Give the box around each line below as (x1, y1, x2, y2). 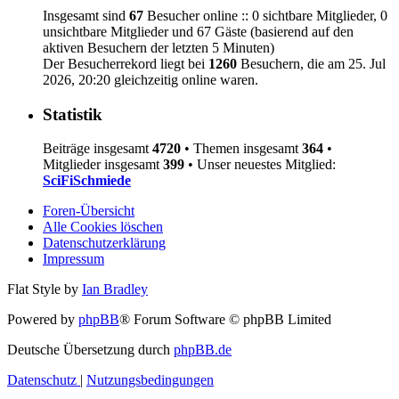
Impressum (43, 251, 104, 267)
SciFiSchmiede (43, 173, 131, 189)
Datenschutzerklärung (43, 235, 166, 251)
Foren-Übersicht (43, 203, 134, 219)
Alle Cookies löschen (43, 219, 163, 235)
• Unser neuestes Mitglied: (184, 157, 336, 173)
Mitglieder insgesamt (43, 157, 163, 173)
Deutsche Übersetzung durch (7, 342, 174, 358)
